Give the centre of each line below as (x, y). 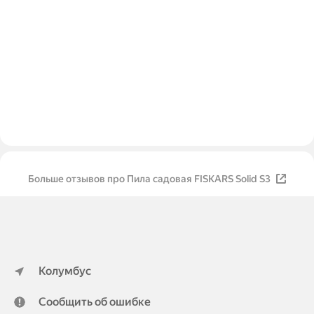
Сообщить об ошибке (95, 302)
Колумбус (65, 271)
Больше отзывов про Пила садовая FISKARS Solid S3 (232, 179)
